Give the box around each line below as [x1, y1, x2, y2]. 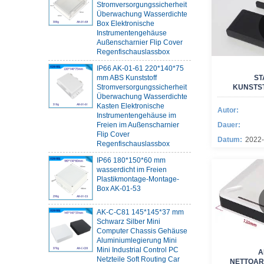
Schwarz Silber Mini [97, 211, 160, 219]
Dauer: [217, 121, 240, 129]
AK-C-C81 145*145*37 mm [97, 202, 184, 210]
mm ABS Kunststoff [97, 67, 157, 75]
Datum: [217, 136, 242, 144]
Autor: [217, 106, 239, 114]
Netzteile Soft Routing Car [97, 249, 180, 257]
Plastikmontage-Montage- [97, 169, 179, 177]
